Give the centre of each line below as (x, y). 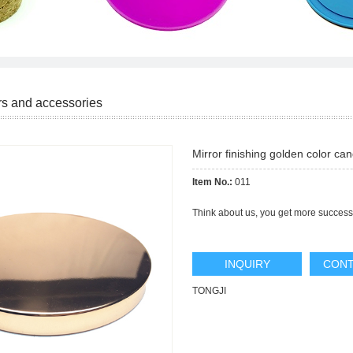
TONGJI (209, 291)
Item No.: (212, 182)
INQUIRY (247, 264)
